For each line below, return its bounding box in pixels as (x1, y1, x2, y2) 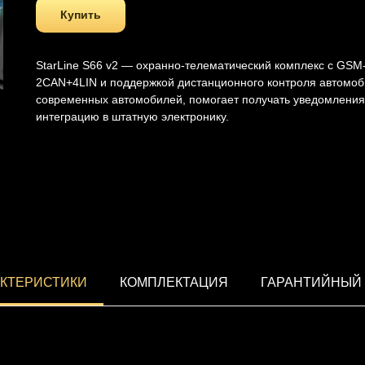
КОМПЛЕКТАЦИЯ (119, 275, 228, 290)
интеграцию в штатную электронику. (36, 110, 229, 124)
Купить (60, 7, 101, 21)
